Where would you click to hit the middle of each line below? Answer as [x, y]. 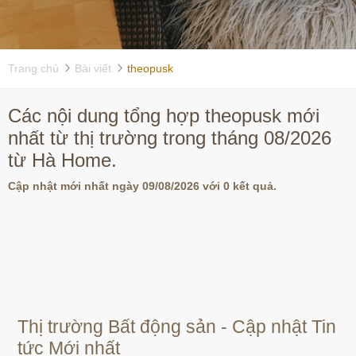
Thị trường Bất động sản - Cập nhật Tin [177, 327]
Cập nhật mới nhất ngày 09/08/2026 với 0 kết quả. [142, 186]
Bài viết [93, 68]
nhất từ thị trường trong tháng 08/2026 [170, 138]
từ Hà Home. [62, 160]
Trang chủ [33, 68]
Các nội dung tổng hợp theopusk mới [164, 116]
